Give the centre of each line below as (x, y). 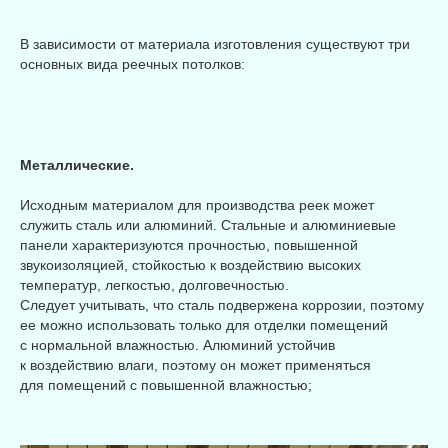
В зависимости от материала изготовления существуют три (215, 44)
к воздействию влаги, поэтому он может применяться (195, 365)
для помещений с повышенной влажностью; (166, 385)
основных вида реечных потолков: (132, 64)
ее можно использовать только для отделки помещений (204, 325)
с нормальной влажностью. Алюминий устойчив (177, 345)
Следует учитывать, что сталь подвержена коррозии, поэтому (222, 305)
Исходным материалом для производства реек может (197, 205)
